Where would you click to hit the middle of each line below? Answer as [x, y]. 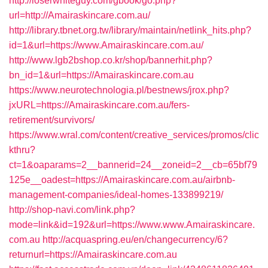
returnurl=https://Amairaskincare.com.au [93, 255]
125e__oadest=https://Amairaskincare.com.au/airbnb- [122, 180]
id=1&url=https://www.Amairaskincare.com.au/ [106, 45]
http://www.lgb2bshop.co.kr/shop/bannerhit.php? [111, 60]
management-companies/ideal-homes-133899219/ [116, 195]
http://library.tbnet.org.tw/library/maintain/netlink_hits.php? [130, 30]
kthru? [22, 150]
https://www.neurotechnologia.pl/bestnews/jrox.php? [119, 90]
